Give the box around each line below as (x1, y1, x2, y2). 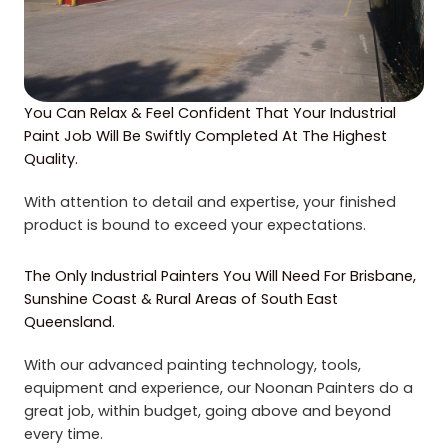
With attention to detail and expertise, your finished (24, 192, 396, 213)
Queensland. (24, 312, 115, 333)
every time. (24, 424, 103, 445)
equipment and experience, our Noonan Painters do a (24, 378, 413, 399)
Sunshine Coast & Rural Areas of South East (24, 289, 338, 310)
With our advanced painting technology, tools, (24, 355, 361, 376)
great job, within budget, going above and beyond (24, 401, 391, 422)
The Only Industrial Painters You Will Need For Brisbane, (24, 266, 416, 287)
